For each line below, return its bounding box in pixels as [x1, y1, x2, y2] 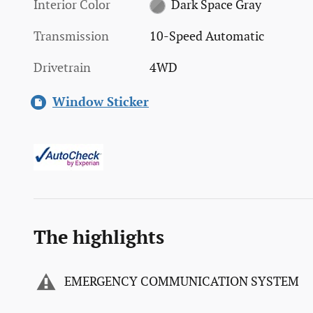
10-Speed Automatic [150, 29, 265, 44]
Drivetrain [34, 60, 91, 75]
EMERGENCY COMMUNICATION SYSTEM [64, 275, 299, 290]
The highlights [34, 226, 164, 249]
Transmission [34, 29, 109, 44]
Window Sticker [52, 94, 149, 110]
